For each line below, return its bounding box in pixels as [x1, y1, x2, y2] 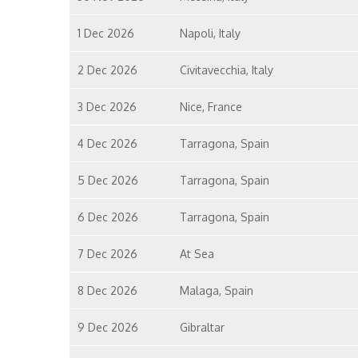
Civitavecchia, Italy [179, 63, 273, 77]
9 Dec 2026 [78, 320, 138, 334]
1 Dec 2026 [78, 26, 134, 40]
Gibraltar [179, 320, 225, 334]
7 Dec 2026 [78, 247, 137, 261]
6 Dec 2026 [78, 210, 138, 224]
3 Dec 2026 [78, 100, 137, 113]
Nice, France [179, 100, 242, 113]
